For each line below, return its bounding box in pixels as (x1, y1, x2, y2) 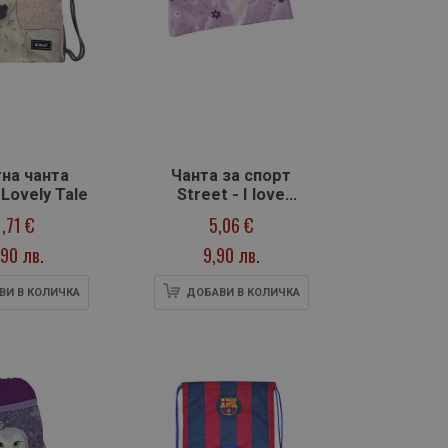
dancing (201, 204, 261, 224)
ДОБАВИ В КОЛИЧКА (185, 286, 300, 300)
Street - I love (177, 185, 285, 205)
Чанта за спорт (171, 166, 291, 186)
